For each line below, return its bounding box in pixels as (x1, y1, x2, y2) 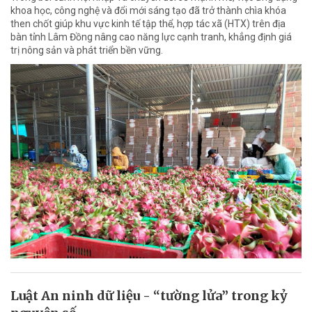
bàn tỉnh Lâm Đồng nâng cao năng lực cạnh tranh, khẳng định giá (10, 31, 292, 43)
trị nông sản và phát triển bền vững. (10, 45, 163, 56)
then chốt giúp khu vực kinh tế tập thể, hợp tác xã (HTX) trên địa (10, 18, 286, 30)
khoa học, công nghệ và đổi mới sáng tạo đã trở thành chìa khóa (10, 5, 286, 17)
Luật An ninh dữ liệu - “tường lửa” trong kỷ (10, 287, 288, 304)
